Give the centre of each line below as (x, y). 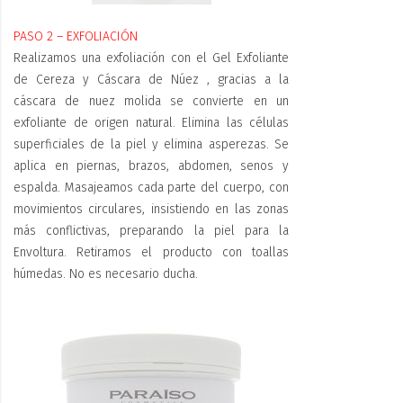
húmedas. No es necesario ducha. (106, 274)
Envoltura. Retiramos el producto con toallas (151, 253)
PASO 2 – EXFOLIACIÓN (76, 37)
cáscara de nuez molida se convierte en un (151, 102)
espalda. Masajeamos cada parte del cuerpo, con (151, 188)
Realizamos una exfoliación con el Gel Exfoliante (151, 58)
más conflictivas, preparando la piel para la (151, 231)
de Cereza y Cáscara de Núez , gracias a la (151, 80)
